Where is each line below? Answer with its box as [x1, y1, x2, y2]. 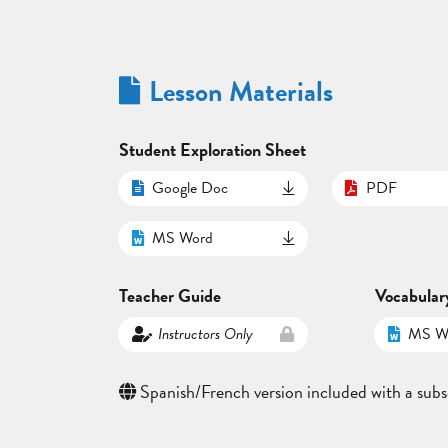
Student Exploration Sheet [118, 135, 306, 163]
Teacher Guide [118, 281, 221, 309]
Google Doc [151, 176, 228, 201]
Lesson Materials [148, 70, 333, 112]
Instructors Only [158, 322, 254, 347]
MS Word [151, 226, 213, 251]
